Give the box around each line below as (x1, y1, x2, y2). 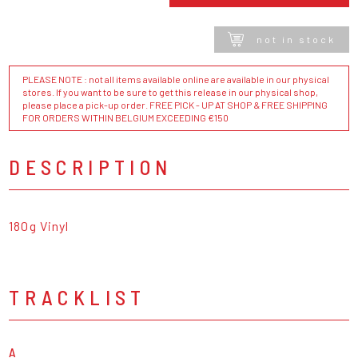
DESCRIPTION (9, 153, 173, 179)
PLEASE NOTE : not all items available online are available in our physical (22, 73, 330, 85)
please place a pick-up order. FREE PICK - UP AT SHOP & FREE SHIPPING (22, 98, 328, 110)
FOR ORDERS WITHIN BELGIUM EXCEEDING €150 (22, 111, 229, 123)
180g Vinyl (9, 217, 70, 233)
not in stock (256, 34, 336, 46)
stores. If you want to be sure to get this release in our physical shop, (22, 86, 319, 97)
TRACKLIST (9, 284, 146, 309)
